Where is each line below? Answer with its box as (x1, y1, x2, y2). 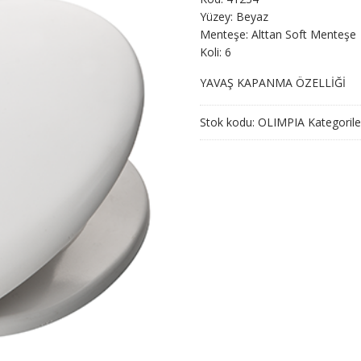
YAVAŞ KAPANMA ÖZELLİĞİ (200, 75, 346, 90)
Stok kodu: (200, 114, 258, 130)
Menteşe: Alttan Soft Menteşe (200, 27, 356, 42)
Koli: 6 (200, 44, 231, 60)
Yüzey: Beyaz (200, 9, 268, 24)
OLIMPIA (258, 114, 305, 130)
